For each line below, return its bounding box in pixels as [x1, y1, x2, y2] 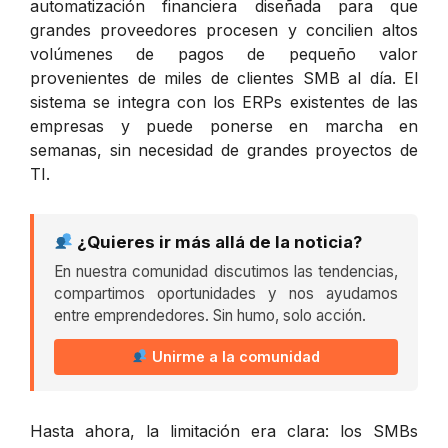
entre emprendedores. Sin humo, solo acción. [54, 305, 366, 325]
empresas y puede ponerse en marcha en [30, 115, 418, 136]
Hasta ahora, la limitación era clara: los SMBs [30, 420, 418, 441]
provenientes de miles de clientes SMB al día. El [30, 67, 418, 88]
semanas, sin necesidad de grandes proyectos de [30, 139, 418, 160]
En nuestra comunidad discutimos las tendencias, [54, 261, 398, 281]
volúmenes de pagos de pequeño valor [30, 43, 418, 64]
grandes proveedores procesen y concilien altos [30, 19, 418, 40]
